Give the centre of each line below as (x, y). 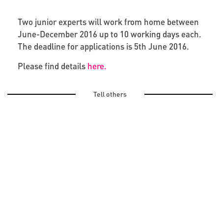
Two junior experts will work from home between (108, 21)
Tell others (110, 94)
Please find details (52, 66)
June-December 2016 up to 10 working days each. (109, 34)
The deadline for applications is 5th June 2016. (103, 46)
